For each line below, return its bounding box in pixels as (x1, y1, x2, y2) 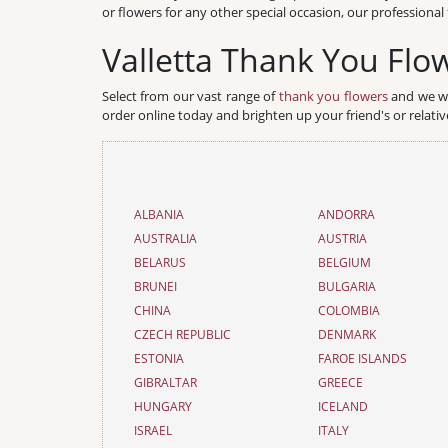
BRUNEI (134, 278, 177, 295)
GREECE (318, 374, 364, 391)
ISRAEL (134, 422, 172, 439)
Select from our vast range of (102, 87, 279, 105)
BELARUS (134, 254, 186, 271)
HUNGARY (134, 398, 192, 415)
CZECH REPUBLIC (134, 326, 231, 343)
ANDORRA (318, 206, 376, 223)
